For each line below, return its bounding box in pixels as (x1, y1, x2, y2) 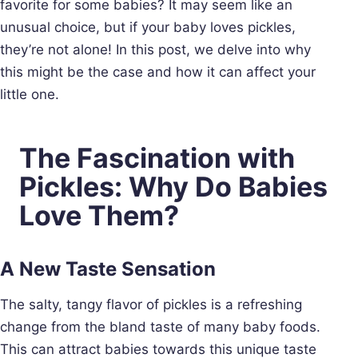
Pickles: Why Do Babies (19, 169, 328, 203)
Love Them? (19, 198, 179, 232)
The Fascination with (19, 141, 295, 174)
